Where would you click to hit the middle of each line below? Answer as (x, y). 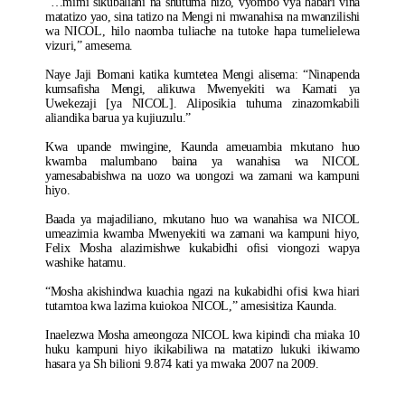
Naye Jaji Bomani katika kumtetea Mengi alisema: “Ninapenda (202, 75)
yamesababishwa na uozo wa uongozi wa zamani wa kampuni (202, 176)
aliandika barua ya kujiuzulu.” (118, 118)
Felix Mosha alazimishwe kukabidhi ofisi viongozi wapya (202, 248)
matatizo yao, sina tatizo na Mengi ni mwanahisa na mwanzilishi (202, 17)
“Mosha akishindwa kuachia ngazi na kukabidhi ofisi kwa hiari (202, 292)
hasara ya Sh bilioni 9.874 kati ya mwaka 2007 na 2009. (182, 364)
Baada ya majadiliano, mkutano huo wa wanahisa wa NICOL (202, 219)
